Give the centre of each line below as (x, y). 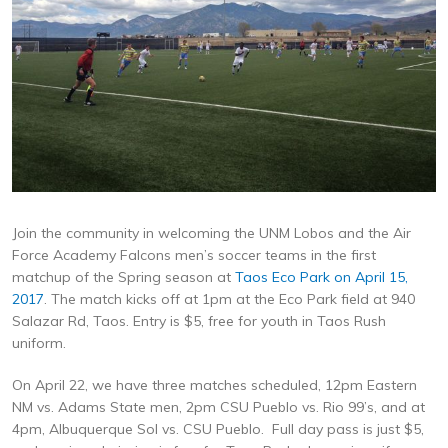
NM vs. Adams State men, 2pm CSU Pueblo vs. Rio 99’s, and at (218, 407)
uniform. (39, 343)
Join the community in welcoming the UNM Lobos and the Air (211, 233)
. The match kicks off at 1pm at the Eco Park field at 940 (229, 299)
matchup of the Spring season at (123, 277)
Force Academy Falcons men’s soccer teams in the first (194, 255)
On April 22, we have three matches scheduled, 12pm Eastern (214, 385)
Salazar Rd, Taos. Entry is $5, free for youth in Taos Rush (199, 321)
